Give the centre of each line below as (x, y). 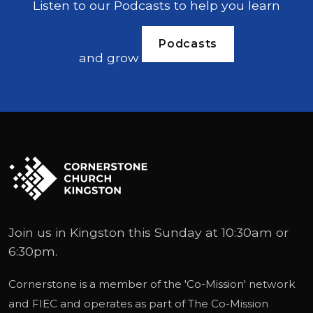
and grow (110, 58)
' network (270, 284)
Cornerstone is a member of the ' (97, 284)
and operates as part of (123, 303)
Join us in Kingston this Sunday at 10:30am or (148, 233)
